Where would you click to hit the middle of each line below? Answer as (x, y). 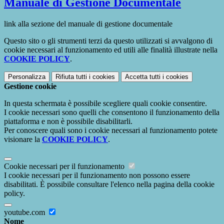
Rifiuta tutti (71, 76)
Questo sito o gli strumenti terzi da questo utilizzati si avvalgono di (108, 40)
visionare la (23, 139)
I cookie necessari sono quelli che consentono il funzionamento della (112, 112)
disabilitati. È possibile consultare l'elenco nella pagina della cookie (109, 184)
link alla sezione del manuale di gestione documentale (88, 23)
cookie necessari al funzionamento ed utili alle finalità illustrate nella (111, 49)
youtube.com (25, 212)
